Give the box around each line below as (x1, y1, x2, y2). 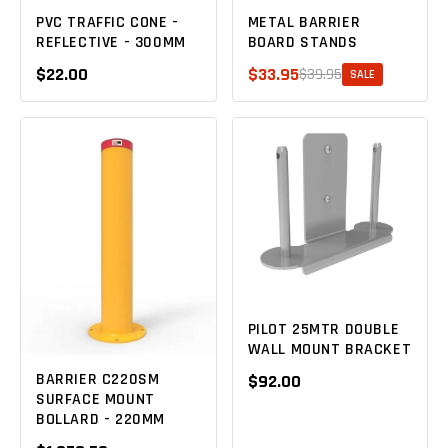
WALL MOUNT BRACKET (247, 339, 412, 361)
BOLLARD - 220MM (36, 408, 165, 430)
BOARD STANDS (247, 32, 358, 54)
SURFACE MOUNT (36, 388, 155, 410)
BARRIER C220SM (36, 368, 160, 390)
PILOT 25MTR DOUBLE (247, 319, 400, 341)
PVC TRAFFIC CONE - (36, 12, 179, 34)
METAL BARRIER (247, 12, 361, 34)
